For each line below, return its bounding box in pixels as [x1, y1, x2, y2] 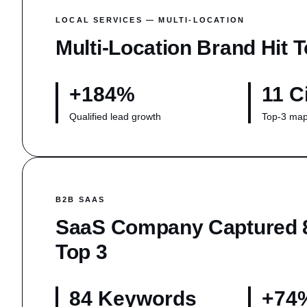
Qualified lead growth [69, 111, 161, 122]
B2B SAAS [56, 195, 106, 204]
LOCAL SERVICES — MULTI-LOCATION [56, 16, 245, 24]
